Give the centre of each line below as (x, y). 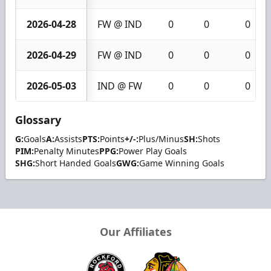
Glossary (38, 119)
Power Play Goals (153, 151)
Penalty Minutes (67, 151)
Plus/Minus (161, 139)
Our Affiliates (135, 231)
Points (112, 139)
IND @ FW (120, 86)
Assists (68, 139)
